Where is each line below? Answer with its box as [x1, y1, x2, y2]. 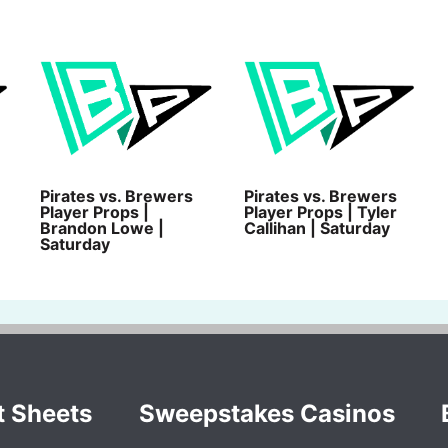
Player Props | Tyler [243, 201, 397, 222]
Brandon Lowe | [40, 217, 165, 238]
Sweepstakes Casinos [138, 398, 395, 428]
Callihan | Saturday [243, 217, 390, 238]
